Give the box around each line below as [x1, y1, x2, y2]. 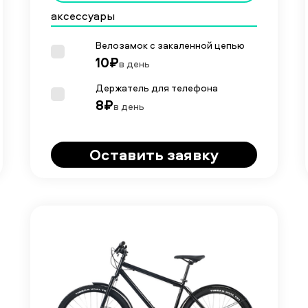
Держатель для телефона [96, 80, 218, 94]
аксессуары [51, 8, 115, 23]
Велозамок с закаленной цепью [96, 38, 245, 52]
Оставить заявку [89, 144, 219, 165]
